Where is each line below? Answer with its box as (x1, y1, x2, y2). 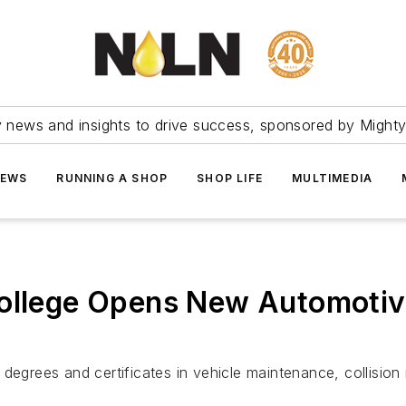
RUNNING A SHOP (56, 171, 169, 185)
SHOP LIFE (197, 171, 264, 185)
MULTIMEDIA (292, 171, 373, 185)
